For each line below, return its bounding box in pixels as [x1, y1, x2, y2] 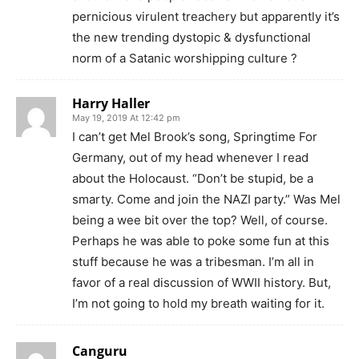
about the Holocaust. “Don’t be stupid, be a [72, 170, 313, 186]
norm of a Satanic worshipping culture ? [72, 50, 297, 66]
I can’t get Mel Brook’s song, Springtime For [72, 128, 317, 144]
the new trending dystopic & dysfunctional [72, 29, 311, 45]
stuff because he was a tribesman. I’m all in [72, 253, 314, 269]
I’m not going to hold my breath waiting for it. [72, 295, 325, 311]
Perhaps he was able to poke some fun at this [72, 232, 329, 248]
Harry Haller [72, 94, 150, 112]
